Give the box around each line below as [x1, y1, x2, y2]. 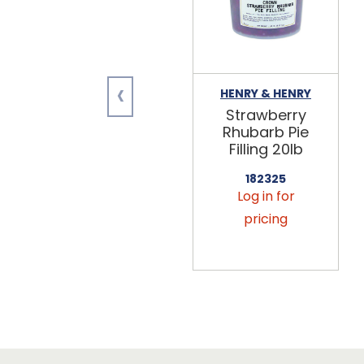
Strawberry [225, 104, 306, 125]
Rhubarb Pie [223, 121, 309, 142]
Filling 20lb [228, 138, 303, 159]
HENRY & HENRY [220, 84, 311, 102]
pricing [244, 209, 288, 228]
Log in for [236, 186, 295, 206]
